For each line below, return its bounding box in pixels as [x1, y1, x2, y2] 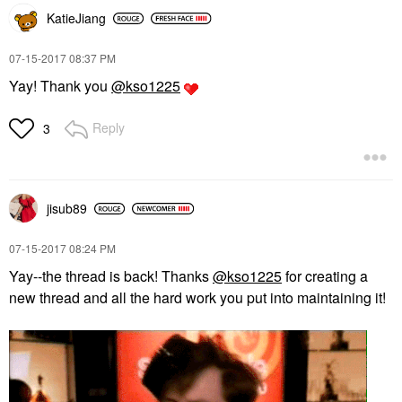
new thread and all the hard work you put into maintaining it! [9, 287, 389, 308]
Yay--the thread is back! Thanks [9, 266, 213, 286]
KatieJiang [47, 9, 106, 27]
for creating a [282, 266, 368, 286]
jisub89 [47, 199, 87, 217]
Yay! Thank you [9, 75, 111, 96]
